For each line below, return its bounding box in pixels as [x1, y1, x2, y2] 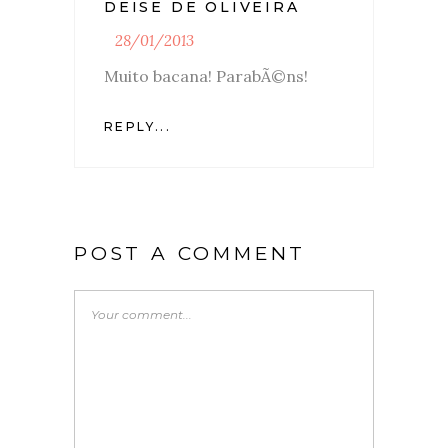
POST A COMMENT [74, 241, 307, 265]
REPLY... [104, 118, 172, 134]
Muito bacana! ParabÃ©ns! [104, 65, 308, 86]
